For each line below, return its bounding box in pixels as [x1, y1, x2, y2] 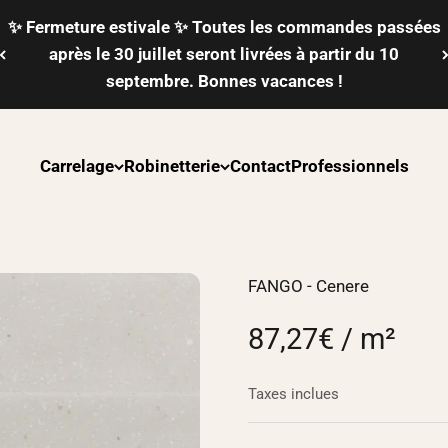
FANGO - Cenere [248, 275, 369, 296]
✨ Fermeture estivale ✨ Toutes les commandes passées [7, 17, 441, 37]
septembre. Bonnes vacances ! [105, 71, 343, 91]
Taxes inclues [248, 384, 339, 403]
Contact [229, 156, 291, 177]
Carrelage [39, 156, 114, 177]
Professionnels [290, 156, 409, 177]
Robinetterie [123, 156, 220, 177]
